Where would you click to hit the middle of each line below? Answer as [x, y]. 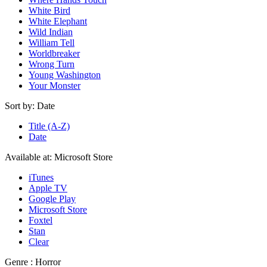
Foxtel [41, 221]
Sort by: [20, 106]
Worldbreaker [54, 54]
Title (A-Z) [49, 126]
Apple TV [48, 188]
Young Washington [65, 75]
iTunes [41, 178]
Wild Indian [51, 32]
